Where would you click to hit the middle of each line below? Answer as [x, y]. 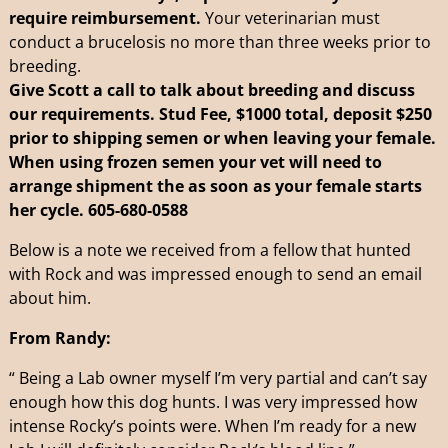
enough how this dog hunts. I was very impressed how [212, 401]
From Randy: [59, 337]
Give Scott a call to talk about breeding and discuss [211, 89]
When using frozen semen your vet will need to [195, 161]
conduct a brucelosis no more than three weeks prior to [219, 41]
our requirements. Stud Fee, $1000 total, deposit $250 [220, 113]
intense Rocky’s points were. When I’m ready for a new [212, 425]
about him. [49, 297]
